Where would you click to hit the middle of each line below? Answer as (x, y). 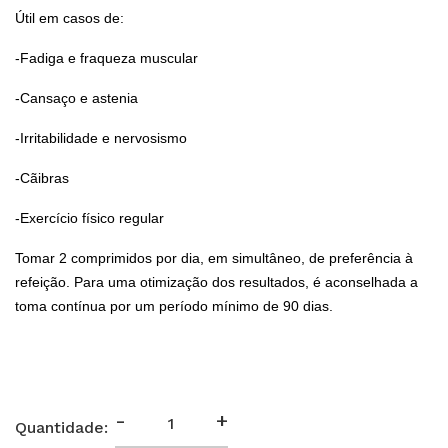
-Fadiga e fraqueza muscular (106, 58)
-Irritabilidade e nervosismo (101, 138)
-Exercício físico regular (89, 218)
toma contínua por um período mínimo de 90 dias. (174, 306)
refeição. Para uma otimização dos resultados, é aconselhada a (216, 282)
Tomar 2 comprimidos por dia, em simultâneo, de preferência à (214, 258)
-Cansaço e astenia (76, 98)
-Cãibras (42, 178)
